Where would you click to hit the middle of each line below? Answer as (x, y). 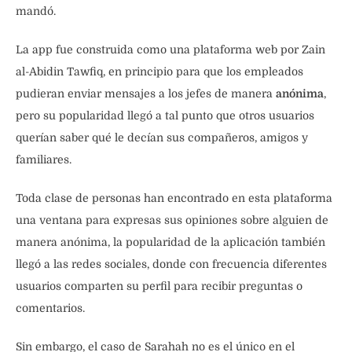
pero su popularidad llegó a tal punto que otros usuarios (165, 116)
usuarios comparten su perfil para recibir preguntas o (159, 286)
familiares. (44, 160)
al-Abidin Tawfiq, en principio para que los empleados (159, 72)
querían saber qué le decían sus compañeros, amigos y (162, 138)
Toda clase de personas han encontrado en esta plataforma (174, 198)
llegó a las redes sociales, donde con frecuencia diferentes (171, 264)
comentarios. (50, 308)
